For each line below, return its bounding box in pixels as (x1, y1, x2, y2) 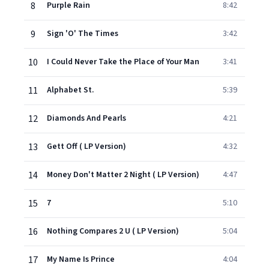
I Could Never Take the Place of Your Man (47, 56, 199, 68)
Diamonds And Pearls (47, 112, 126, 124)
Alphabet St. (47, 84, 94, 96)
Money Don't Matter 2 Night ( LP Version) (47, 169, 199, 181)
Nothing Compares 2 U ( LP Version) (47, 225, 179, 237)
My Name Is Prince (47, 253, 115, 265)
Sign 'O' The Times (47, 28, 118, 40)
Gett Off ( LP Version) (47, 141, 126, 153)
